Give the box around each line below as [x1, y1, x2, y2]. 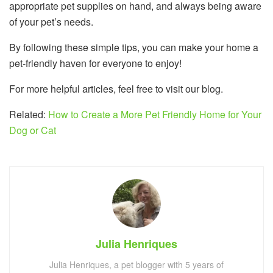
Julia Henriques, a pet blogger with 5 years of [49, 258, 224, 271]
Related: [9, 107, 48, 121]
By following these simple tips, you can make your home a [9, 40, 258, 54]
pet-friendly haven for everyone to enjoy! [9, 55, 182, 70]
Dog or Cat [9, 122, 56, 137]
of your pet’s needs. [9, 14, 93, 29]
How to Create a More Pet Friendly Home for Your [48, 107, 261, 121]
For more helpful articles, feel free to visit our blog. [9, 81, 223, 96]
